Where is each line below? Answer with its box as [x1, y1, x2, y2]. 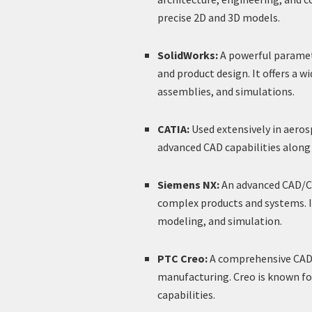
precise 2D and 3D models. [157, 10, 281, 24]
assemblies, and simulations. [157, 84, 295, 98]
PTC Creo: [157, 251, 208, 265]
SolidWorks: [157, 47, 219, 62]
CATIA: [157, 121, 190, 136]
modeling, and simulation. [157, 213, 283, 228]
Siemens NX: [157, 177, 220, 192]
